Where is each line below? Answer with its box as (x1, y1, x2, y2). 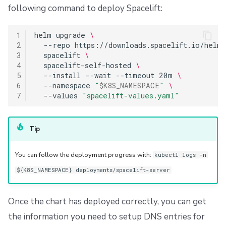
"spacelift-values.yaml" (82, 91, 179, 101)
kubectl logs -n (154, 151, 206, 158)
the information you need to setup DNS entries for (8, 211, 205, 223)
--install (43, 71, 81, 81)
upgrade (55, 30, 85, 40)
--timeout (115, 71, 154, 81)
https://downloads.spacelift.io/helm (74, 40, 221, 50)
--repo (43, 40, 70, 50)
